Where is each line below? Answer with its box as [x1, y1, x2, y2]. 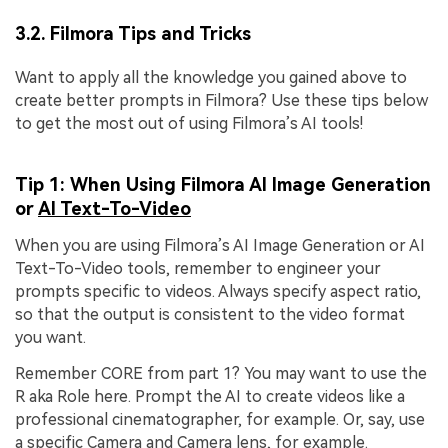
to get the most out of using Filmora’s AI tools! [15, 113, 363, 133]
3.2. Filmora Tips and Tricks [15, 23, 251, 45]
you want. [15, 327, 86, 347]
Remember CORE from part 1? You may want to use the [15, 363, 427, 383]
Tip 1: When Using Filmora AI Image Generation [15, 173, 431, 195]
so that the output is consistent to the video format [15, 304, 405, 324]
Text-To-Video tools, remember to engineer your [15, 258, 381, 278]
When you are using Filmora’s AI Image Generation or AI [15, 235, 425, 255]
